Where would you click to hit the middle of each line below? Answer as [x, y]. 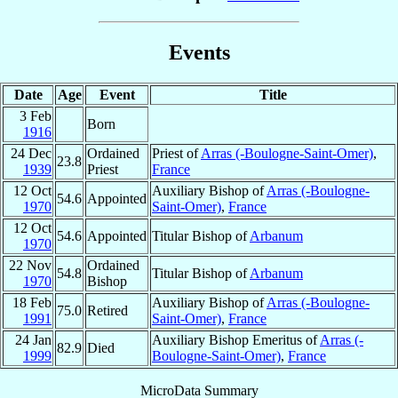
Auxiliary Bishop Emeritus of [236, 339]
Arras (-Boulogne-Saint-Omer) [287, 153]
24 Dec [31, 153]
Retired [107, 310]
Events [199, 52]
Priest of [176, 153]
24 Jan [33, 339]
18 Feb [32, 302]
